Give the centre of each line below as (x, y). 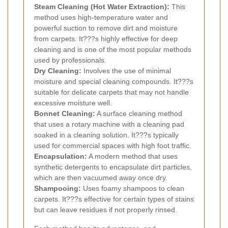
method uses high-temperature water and (101, 17)
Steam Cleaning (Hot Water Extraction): (102, 6)
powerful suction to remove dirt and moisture (106, 28)
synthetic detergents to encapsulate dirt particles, (113, 167)
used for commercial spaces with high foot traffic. (113, 145)
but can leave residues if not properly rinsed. (106, 209)
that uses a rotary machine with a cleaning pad (109, 124)
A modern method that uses (132, 156)
